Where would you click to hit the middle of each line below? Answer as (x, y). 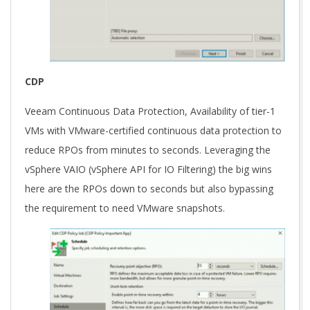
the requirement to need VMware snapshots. (125, 208)
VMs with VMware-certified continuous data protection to (153, 131)
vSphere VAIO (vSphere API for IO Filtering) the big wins (148, 170)
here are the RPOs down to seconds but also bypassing (149, 189)
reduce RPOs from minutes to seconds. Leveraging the (148, 150)
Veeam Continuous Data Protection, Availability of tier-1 (150, 111)
